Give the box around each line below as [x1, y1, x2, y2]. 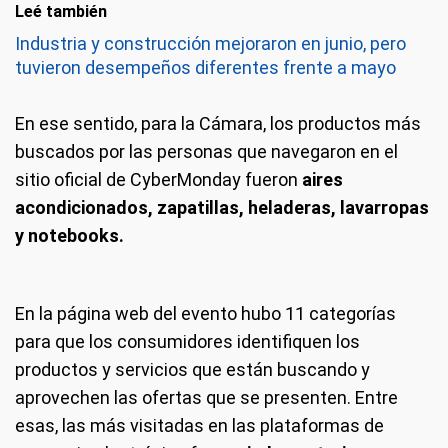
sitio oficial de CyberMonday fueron [15, 169, 302, 190]
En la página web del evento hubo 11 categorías [15, 303, 396, 324]
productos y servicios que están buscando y [15, 359, 370, 380]
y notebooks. [15, 225, 124, 246]
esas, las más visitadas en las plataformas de [15, 415, 384, 436]
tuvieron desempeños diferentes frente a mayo [15, 57, 396, 78]
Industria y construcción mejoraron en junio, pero [15, 33, 406, 54]
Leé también [15, 2, 107, 21]
